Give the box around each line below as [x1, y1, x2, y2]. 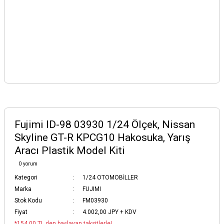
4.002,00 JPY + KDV [82, 208, 136, 215]
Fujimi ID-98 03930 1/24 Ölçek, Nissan [14, 118, 195, 130]
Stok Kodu [14, 197, 42, 204]
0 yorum [18, 161, 37, 166]
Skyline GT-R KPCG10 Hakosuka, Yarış [14, 131, 190, 143]
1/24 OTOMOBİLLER [82, 174, 138, 181]
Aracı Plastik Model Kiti [14, 144, 125, 156]
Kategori [14, 174, 37, 181]
